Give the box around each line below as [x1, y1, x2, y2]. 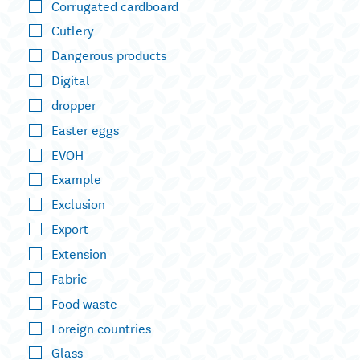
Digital [51, 69, 90, 90]
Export [51, 218, 88, 239]
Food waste [51, 292, 117, 313]
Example [51, 168, 101, 189]
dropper [51, 93, 96, 114]
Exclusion [51, 193, 105, 214]
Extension [51, 242, 107, 263]
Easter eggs [51, 118, 119, 139]
